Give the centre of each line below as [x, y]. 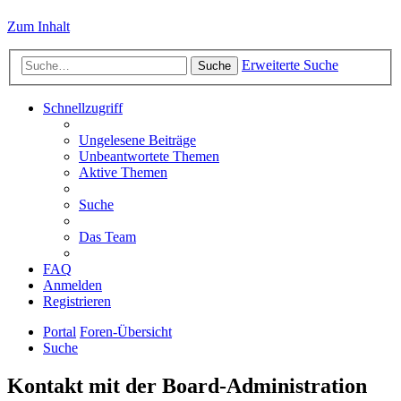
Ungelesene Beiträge [137, 141]
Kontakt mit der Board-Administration [187, 385]
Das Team [107, 237]
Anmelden [73, 286]
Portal [60, 332]
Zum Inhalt [38, 27]
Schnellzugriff [83, 108]
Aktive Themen [123, 173]
